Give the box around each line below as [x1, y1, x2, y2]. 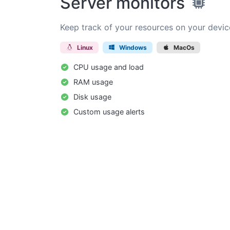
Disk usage [71, 92, 111, 102]
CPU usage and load [71, 63, 144, 72]
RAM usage [71, 78, 113, 87]
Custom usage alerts [71, 107, 145, 117]
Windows [118, 43, 147, 51]
